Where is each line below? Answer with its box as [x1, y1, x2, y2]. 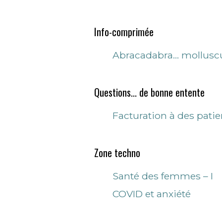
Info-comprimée [94, 24, 154, 39]
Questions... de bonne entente [94, 85, 205, 100]
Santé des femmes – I [112, 170, 213, 182]
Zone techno [94, 145, 140, 160]
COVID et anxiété [112, 188, 191, 200]
